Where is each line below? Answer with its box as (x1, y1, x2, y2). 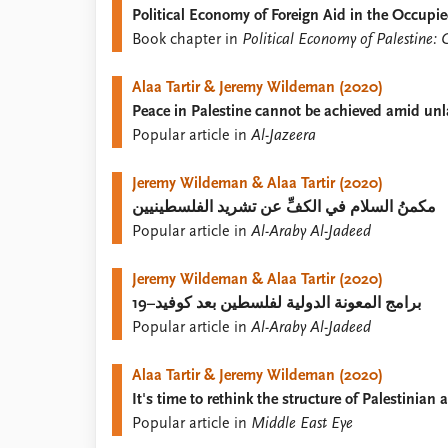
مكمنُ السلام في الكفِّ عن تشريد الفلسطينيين (132, 200, 436, 216)
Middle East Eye (251, 416, 353, 432)
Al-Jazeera (251, 128, 316, 144)
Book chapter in (132, 32, 242, 48)
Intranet (96, 82, 150, 98)
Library (96, 10, 140, 26)
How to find (96, 34, 176, 50)
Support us (96, 130, 171, 146)
